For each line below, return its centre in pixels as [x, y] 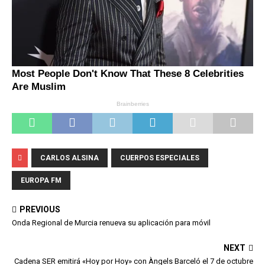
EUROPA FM [41, 180]
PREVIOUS [40, 209]
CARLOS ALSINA [70, 158]
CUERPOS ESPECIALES [160, 158]
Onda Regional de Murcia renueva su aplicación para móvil [111, 222]
